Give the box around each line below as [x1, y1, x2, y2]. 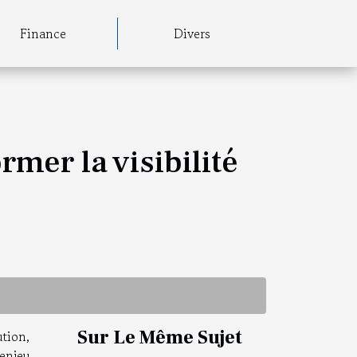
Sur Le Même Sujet [77, 324, 242, 350]
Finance [20, 24, 67, 43]
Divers [174, 24, 211, 43]
